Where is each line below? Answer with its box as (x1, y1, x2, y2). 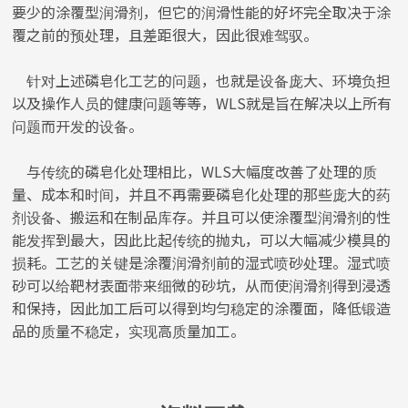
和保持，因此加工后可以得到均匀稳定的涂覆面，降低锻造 (12, 297, 392, 320)
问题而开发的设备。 (12, 115, 144, 138)
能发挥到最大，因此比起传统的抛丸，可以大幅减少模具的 (12, 229, 392, 251)
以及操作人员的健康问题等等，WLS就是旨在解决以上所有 (12, 92, 393, 115)
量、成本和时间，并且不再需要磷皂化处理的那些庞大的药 (12, 183, 392, 206)
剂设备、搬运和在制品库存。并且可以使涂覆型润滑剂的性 (12, 206, 392, 229)
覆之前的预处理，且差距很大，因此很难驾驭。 (12, 24, 319, 46)
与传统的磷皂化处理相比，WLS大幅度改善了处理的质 (12, 160, 378, 183)
